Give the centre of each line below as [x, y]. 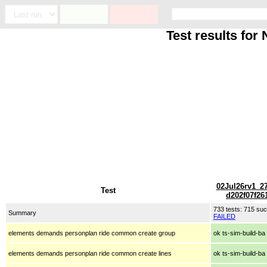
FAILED [224, 216]
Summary [22, 212]
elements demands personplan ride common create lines [90, 253]
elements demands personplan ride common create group [92, 233]
